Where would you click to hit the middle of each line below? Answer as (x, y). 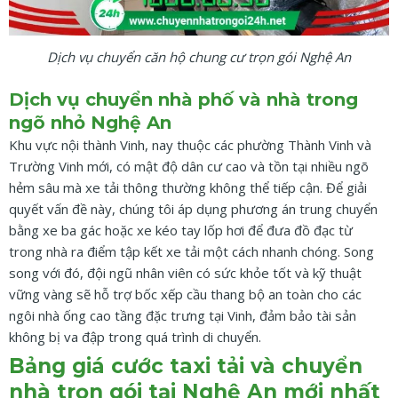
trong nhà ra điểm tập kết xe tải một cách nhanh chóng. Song (191, 251)
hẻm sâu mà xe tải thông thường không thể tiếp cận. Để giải (188, 187)
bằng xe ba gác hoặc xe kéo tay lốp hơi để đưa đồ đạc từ (181, 230)
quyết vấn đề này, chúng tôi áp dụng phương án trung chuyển (193, 208)
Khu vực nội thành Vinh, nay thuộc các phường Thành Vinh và (190, 144)
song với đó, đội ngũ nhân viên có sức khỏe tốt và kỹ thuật (185, 272)
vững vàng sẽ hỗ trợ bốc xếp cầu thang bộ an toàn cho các (185, 294)
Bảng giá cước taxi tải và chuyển (186, 366)
